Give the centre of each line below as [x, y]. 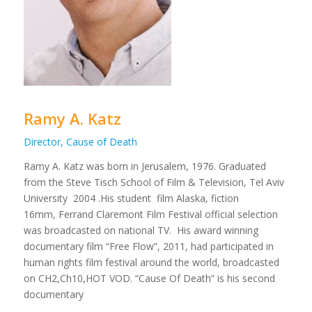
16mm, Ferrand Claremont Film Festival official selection [150, 214]
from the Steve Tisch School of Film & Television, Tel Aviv [154, 182]
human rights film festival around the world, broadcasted [151, 262]
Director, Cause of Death [80, 142]
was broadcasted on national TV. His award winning [141, 230]
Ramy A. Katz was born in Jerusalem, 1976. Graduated [145, 166]
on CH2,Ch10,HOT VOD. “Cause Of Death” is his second [149, 278]
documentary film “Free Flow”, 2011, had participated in [148, 246]
